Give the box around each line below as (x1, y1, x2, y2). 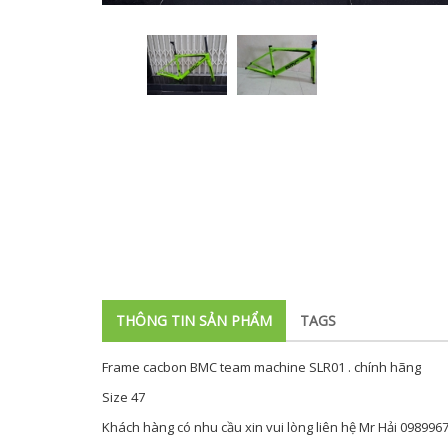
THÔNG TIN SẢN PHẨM (116, 311, 272, 330)
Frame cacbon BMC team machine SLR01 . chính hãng (102, 358, 424, 376)
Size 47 (102, 388, 148, 406)
